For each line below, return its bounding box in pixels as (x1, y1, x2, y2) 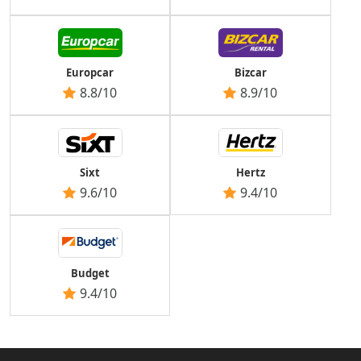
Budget (70, 266, 110, 281)
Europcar (66, 64, 114, 80)
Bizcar (234, 64, 267, 80)
